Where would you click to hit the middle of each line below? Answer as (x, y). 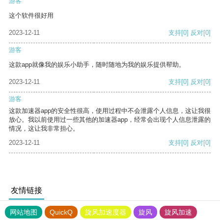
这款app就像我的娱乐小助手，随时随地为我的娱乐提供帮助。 (97, 65)
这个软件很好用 (31, 16)
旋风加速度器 (106, 212)
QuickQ (61, 212)
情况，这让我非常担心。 (44, 129)
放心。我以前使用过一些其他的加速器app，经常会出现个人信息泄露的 (110, 120)
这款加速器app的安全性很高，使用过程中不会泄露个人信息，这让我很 (110, 111)
